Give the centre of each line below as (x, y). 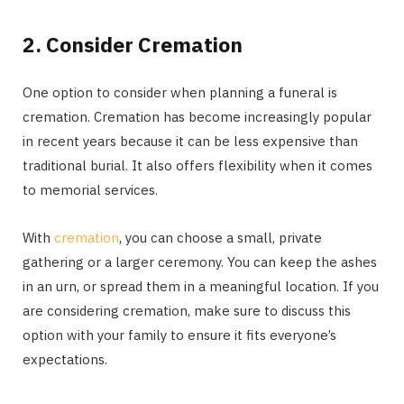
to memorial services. (90, 189)
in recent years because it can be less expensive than (190, 141)
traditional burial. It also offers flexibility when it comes (197, 165)
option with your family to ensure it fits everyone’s (179, 335)
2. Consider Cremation (133, 44)
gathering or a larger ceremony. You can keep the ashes (200, 262)
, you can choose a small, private (220, 237)
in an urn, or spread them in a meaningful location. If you (201, 286)
